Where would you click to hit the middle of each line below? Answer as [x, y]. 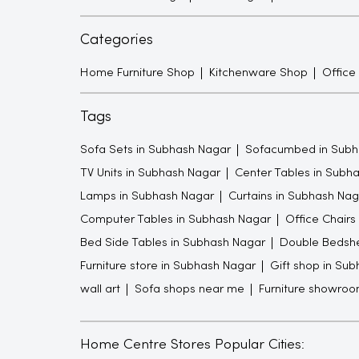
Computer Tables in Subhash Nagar [175, 219]
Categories [116, 40]
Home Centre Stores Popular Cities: [192, 345]
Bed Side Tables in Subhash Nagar [172, 242]
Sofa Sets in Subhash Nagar [155, 149]
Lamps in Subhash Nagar [147, 196]
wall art [100, 289]
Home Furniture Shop [137, 73]
